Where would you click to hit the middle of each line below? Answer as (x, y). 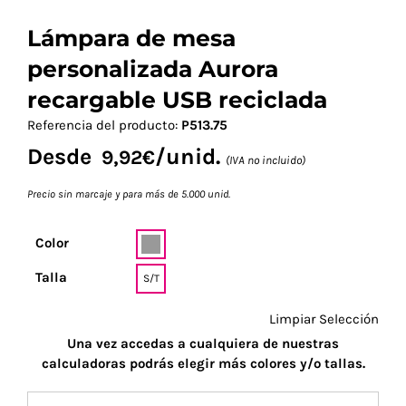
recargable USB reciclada (177, 99)
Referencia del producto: (104, 125)
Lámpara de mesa (131, 38)
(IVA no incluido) (266, 159)
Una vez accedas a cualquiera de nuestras (203, 343)
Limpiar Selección (324, 319)
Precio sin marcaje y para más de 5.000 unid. (129, 193)
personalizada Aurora (153, 68)
